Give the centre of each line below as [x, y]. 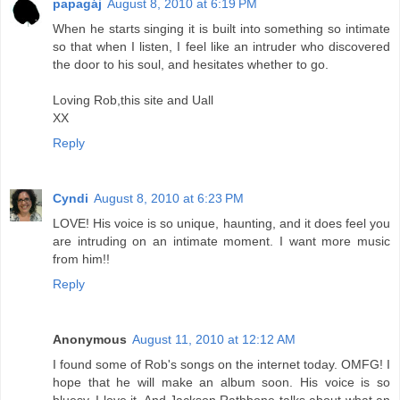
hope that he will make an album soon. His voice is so [221, 382]
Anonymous [90, 339]
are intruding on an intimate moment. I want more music [221, 241]
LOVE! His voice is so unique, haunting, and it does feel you [221, 223]
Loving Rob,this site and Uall [133, 100]
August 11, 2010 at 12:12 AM [214, 339]
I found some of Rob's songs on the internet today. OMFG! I [221, 364]
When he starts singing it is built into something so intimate [221, 28]
